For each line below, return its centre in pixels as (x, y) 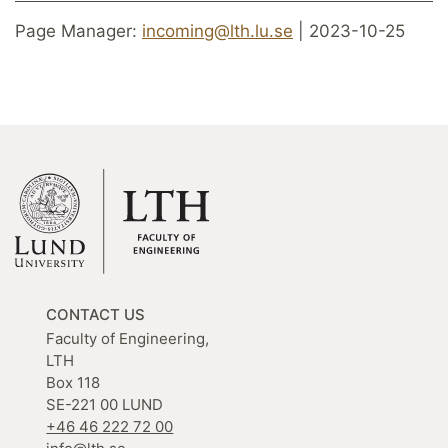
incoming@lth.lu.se (217, 30)
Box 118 (73, 383)
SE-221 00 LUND (105, 405)
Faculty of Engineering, (128, 339)
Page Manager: (78, 30)
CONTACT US (96, 315)
